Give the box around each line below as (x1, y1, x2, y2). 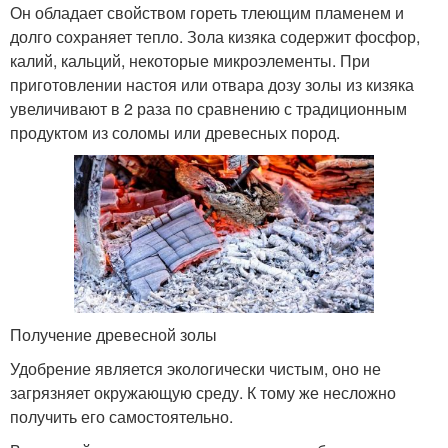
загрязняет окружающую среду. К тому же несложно (10, 380, 396, 404)
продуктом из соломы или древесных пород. (10, 120, 340, 144)
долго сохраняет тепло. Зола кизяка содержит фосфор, (10, 24, 420, 48)
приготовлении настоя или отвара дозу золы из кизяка (10, 72, 414, 96)
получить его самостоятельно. (10, 404, 233, 428)
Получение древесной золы (10, 322, 217, 346)
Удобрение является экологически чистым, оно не (10, 356, 381, 380)
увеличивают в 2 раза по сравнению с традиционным (10, 96, 407, 120)
